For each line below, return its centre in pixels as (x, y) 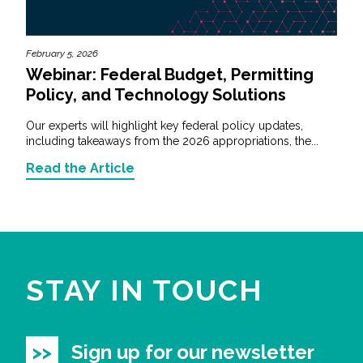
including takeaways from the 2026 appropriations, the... (172, 141)
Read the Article (80, 169)
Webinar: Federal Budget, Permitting (170, 75)
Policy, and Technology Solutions (156, 95)
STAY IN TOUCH (145, 290)
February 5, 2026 (62, 54)
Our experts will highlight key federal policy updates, (164, 126)
